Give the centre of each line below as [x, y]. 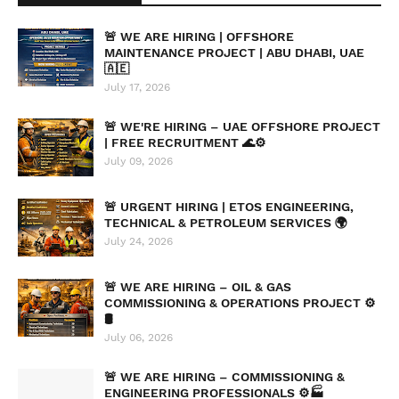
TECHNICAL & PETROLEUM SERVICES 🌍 [226, 223]
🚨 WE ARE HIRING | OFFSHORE [199, 37]
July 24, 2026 [138, 241]
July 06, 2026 [138, 338]
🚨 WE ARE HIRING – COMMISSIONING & [224, 377]
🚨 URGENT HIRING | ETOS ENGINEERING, [229, 207]
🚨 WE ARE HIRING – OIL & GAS [198, 287]
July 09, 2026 [138, 161]
